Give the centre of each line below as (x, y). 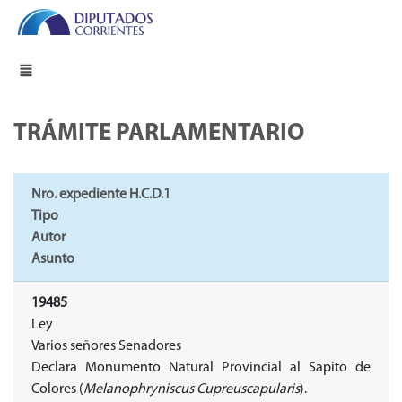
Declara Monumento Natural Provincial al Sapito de (201, 368)
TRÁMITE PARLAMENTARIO (159, 135)
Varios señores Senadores (106, 347)
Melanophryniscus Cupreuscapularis (192, 390)
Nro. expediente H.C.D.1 (101, 195)
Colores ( (57, 390)
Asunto (53, 260)
